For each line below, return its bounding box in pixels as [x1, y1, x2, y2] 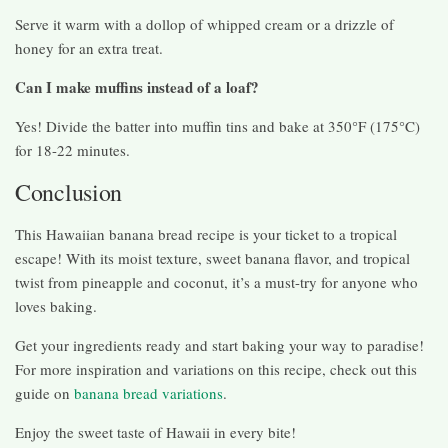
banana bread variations [70, 383, 223, 404]
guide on [15, 383, 70, 404]
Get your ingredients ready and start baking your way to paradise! [15, 335, 424, 356]
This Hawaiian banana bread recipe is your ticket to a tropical [15, 224, 397, 245]
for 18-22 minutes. [15, 140, 130, 161]
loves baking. [15, 296, 97, 317]
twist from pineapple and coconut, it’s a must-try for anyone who [15, 272, 418, 293]
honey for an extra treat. [15, 38, 163, 59]
